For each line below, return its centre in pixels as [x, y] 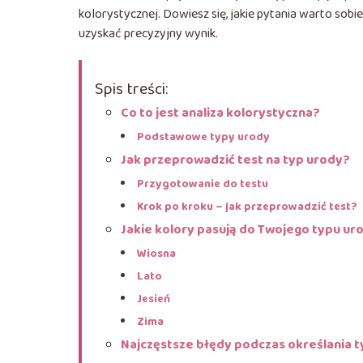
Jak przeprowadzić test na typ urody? [235, 160]
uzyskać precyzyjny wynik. [148, 33]
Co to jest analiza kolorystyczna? [220, 113]
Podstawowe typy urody [203, 137]
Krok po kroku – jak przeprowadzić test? [247, 206]
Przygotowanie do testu [203, 184]
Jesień [154, 299]
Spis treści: [131, 89]
